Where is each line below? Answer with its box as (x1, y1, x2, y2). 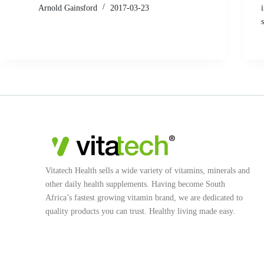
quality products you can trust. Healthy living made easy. (45, 206, 236, 216)
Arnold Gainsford (38, 3, 97, 12)
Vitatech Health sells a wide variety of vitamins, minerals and (45, 166, 250, 175)
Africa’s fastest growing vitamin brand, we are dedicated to (45, 193, 243, 202)
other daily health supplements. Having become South (45, 179, 226, 189)
